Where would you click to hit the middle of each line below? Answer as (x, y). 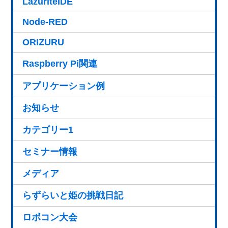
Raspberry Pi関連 (60, 64)
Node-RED (45, 22)
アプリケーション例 (64, 86)
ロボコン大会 (50, 217)
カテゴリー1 (48, 130)
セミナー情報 (50, 151)
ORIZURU (44, 42)
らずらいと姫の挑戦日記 (73, 195)
